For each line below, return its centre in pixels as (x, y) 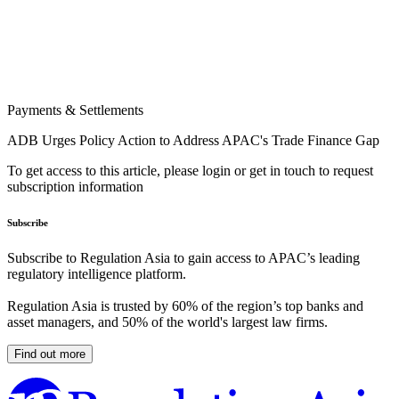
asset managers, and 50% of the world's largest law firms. (167, 322)
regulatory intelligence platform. (97, 274)
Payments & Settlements (75, 110)
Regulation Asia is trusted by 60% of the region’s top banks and (185, 306)
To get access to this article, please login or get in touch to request (190, 171)
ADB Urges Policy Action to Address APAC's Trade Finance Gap (193, 141)
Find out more (50, 354)
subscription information (75, 187)
